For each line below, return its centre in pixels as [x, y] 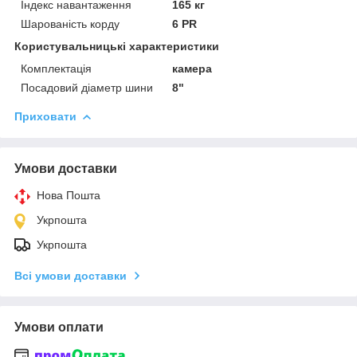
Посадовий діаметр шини [87, 87]
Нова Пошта [69, 195]
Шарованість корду [70, 24]
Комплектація [56, 68]
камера [192, 68]
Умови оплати [59, 327]
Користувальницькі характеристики [117, 46]
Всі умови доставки [71, 275]
